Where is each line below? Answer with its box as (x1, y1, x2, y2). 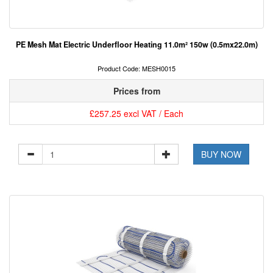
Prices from (113, 85, 160, 97)
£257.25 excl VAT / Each (90, 107, 183, 120)
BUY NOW (201, 148, 242, 161)
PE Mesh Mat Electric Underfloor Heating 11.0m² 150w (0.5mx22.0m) (15, 39, 258, 51)
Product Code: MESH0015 (97, 63, 175, 74)
